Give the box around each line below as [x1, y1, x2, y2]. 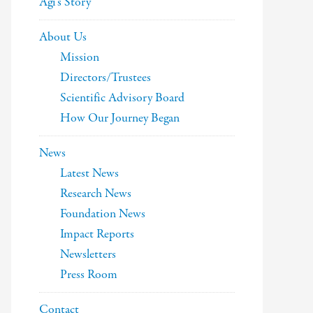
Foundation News [60, 205, 145, 223]
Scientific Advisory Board [60, 89, 184, 107]
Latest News [60, 165, 119, 182]
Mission [60, 49, 99, 66]
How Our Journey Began [60, 110, 180, 127]
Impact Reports [60, 226, 134, 243]
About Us [39, 29, 87, 46]
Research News [60, 185, 131, 203]
